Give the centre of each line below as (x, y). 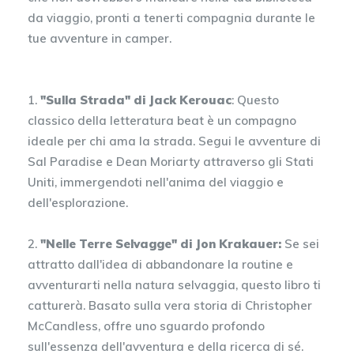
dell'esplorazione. (78, 202)
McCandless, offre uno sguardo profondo (146, 326)
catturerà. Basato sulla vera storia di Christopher (170, 305)
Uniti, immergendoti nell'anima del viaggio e (156, 182)
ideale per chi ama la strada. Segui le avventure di (174, 141)
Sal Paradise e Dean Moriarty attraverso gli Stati (171, 161)
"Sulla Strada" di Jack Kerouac (136, 100)
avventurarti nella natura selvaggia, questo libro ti (174, 284)
